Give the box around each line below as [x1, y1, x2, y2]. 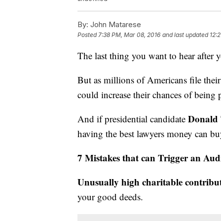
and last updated [162, 31, 208, 39]
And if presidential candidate [77, 112, 185, 125]
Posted [77, 31, 98, 39]
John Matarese [88, 20, 141, 30]
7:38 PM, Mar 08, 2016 [98, 31, 160, 39]
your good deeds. [77, 190, 143, 203]
